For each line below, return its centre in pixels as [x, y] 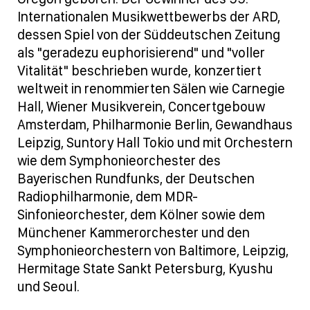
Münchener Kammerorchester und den [134, 233]
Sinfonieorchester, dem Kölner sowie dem [141, 215]
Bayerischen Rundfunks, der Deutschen [136, 179]
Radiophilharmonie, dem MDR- [108, 197]
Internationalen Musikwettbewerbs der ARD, [149, 17]
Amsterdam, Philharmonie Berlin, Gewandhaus [155, 125]
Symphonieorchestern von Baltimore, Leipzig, [153, 251]
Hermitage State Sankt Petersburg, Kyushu [145, 269]
